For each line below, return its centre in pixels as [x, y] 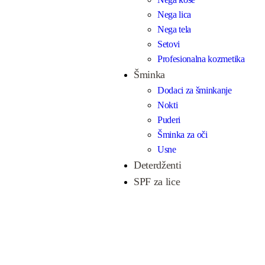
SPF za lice [157, 182]
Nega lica [174, 15]
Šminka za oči [182, 135]
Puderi [169, 120]
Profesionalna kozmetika [201, 59]
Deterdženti [157, 165]
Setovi [169, 44]
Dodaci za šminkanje [194, 91]
